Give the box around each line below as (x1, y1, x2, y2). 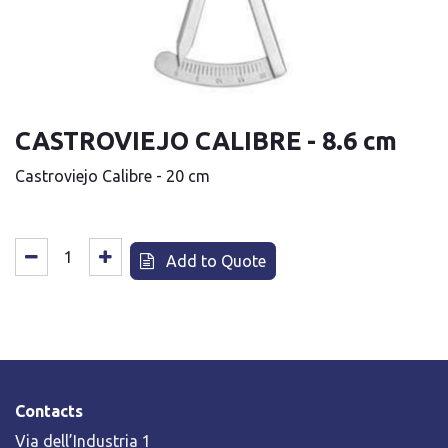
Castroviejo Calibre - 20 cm (15, 166, 210, 185)
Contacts (15, 401, 83, 420)
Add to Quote (162, 251, 266, 270)
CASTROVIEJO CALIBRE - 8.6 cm (15, 125, 397, 155)
